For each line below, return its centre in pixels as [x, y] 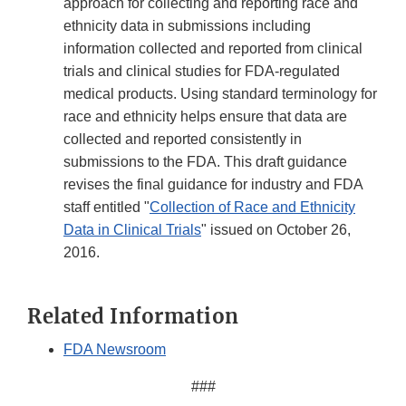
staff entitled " [106, 208]
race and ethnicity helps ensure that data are [205, 117]
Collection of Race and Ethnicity [252, 208]
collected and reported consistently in [183, 140]
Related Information [133, 317]
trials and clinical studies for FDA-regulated [202, 72]
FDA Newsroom [115, 350]
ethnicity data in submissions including [187, 26]
